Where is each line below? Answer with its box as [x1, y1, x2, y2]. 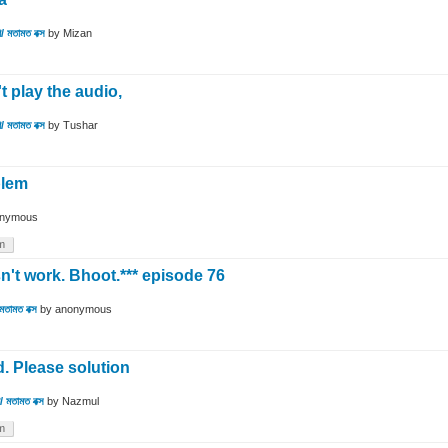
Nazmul [62, 395, 99, 408]
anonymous [55, 303, 112, 316]
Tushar [63, 119, 98, 132]
